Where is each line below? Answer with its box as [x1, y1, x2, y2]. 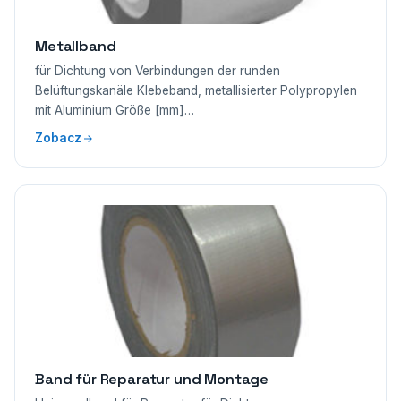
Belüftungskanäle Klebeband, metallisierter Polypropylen [35, 83, 357, 98]
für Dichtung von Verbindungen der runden [35, 64, 280, 78]
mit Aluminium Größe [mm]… [35, 103, 194, 117]
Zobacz [35, 131, 81, 145]
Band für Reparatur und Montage [35, 370, 269, 388]
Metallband [35, 37, 116, 55]
